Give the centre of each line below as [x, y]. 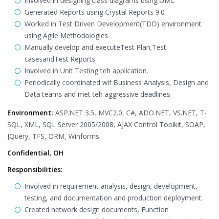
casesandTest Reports [60, 59]
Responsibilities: [35, 169]
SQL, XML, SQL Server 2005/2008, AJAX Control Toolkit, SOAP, [106, 124]
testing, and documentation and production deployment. [114, 198]
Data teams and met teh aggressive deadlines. [98, 94]
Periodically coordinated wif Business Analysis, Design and [117, 82]
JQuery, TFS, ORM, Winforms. [54, 136]
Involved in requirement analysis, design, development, [111, 186]
